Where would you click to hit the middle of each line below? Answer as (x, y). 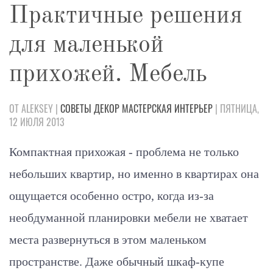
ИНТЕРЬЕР (193, 109)
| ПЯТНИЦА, (236, 109)
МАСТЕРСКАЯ (147, 109)
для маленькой (87, 46)
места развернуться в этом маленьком (108, 240)
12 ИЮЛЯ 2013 (37, 122)
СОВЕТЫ (76, 109)
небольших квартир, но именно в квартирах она (134, 174)
